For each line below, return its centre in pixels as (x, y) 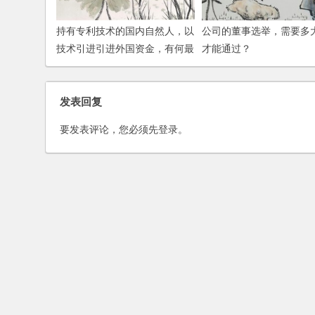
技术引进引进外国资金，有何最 (125, 49)
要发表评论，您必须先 (109, 130)
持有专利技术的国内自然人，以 (125, 31)
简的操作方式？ (91, 66)
